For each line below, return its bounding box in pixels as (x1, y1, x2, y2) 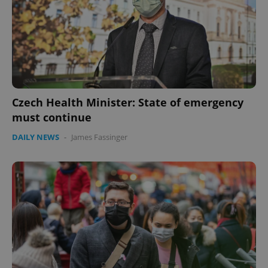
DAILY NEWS (12, 132, 59, 143)
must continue (12, 110, 92, 125)
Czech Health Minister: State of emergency (12, 95, 243, 110)
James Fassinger (71, 132, 127, 143)
